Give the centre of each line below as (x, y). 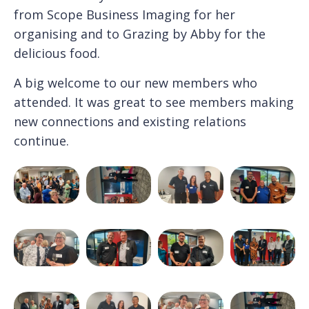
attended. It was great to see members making (154, 102)
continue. (41, 140)
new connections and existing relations (130, 121)
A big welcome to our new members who (136, 82)
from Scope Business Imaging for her (124, 14)
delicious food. (57, 53)
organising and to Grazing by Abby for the (140, 33)
